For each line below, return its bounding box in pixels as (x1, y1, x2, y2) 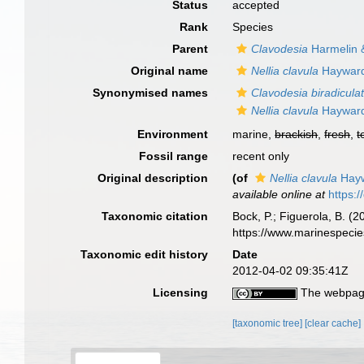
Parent (172, 42, 209, 55)
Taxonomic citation (102, 210, 209, 223)
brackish (275, 128, 318, 141)
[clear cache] (305, 318, 362, 329)
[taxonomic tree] (232, 318, 305, 329)
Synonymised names (93, 86, 209, 99)
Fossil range (139, 149, 209, 162)
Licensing (153, 286, 209, 299)
